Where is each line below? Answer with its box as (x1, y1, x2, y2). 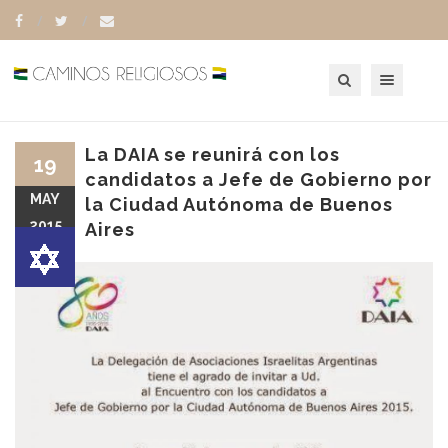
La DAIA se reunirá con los (85, 144, 340, 165)
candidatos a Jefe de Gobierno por (85, 169, 432, 190)
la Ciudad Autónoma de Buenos (85, 194, 393, 215)
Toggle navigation (378, 62, 444, 79)
